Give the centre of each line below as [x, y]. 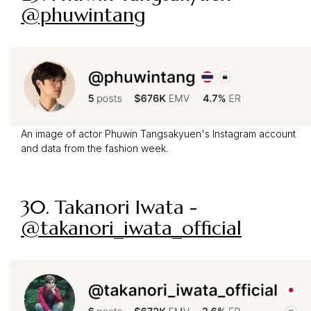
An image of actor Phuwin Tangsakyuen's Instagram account [158, 134]
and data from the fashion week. [94, 149]
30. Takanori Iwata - [109, 208]
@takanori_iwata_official [131, 228]
